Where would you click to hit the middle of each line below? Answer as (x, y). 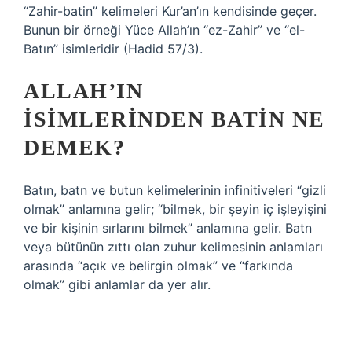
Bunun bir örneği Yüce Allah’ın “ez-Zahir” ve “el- (164, 30)
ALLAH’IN (83, 91)
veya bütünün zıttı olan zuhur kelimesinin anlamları (173, 247)
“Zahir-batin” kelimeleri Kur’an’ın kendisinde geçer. (170, 11)
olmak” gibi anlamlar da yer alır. (117, 284)
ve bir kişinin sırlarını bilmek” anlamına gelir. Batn (168, 228)
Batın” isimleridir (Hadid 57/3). (113, 49)
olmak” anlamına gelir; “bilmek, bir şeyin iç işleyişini (175, 209)
